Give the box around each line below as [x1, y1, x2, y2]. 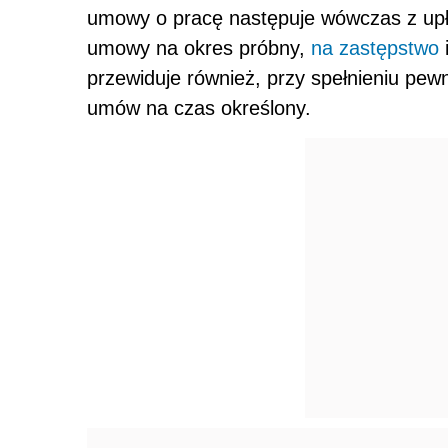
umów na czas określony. [87, 96, 311, 119]
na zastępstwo [311, 36, 439, 59]
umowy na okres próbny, [87, 36, 311, 59]
